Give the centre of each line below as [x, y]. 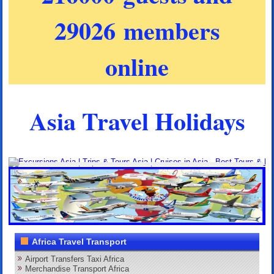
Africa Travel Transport [80, 241]
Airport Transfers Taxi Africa [75, 259]
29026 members [137, 30]
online [137, 66]
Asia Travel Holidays [137, 120]
